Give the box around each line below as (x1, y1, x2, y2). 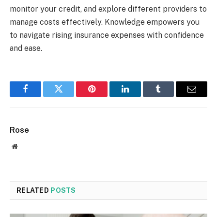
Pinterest (91, 92, 122, 101)
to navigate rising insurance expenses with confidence (10, 30, 204, 40)
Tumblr (157, 92, 184, 101)
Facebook (24, 92, 59, 101)
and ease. (10, 43, 42, 53)
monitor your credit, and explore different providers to (10, 4, 207, 14)
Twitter (58, 92, 83, 101)
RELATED (16, 186, 51, 194)
